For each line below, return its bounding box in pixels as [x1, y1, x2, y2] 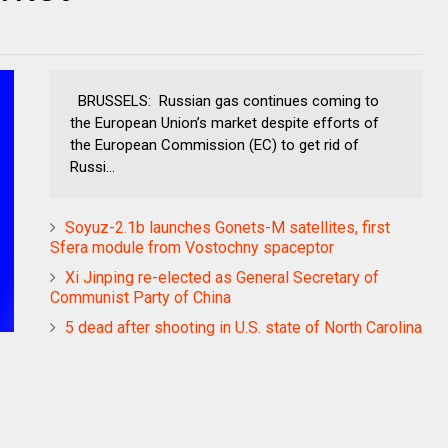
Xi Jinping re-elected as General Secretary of [65, 267, 379, 287]
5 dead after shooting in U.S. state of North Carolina [65, 317, 422, 337]
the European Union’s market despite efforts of [70, 113, 379, 132]
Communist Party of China [50, 287, 231, 307]
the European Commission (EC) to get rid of [70, 135, 359, 154]
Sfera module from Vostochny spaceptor [50, 237, 334, 257]
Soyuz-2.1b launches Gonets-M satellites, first [65, 217, 390, 237]
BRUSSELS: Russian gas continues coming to [70, 91, 379, 110]
